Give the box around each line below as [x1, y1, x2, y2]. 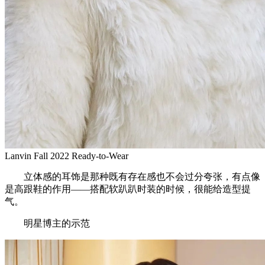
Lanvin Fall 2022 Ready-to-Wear [5, 150, 128, 161]
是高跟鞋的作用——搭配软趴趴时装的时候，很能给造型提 [5, 183, 251, 194]
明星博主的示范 [5, 218, 90, 228]
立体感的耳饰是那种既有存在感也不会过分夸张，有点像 [5, 171, 260, 182]
